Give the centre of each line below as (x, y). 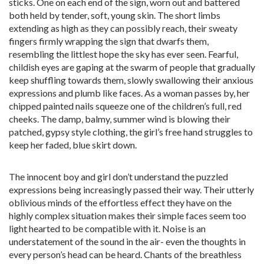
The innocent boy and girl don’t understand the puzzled (118, 176)
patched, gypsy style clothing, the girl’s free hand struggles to (131, 132)
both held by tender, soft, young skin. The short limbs (115, 15)
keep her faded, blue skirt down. (73, 145)
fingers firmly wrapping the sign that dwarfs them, (109, 41)
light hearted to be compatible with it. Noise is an (107, 228)
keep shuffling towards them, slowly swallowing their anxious (131, 80)
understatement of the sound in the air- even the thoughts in (127, 241)
